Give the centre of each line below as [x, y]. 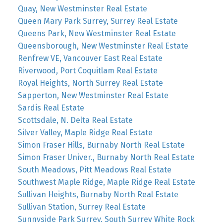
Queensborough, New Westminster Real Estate [103, 46]
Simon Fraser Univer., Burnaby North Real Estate [106, 157]
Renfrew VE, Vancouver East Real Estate [90, 58]
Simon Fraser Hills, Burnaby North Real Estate [101, 145]
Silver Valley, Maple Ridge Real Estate [85, 132]
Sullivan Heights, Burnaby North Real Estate [98, 194]
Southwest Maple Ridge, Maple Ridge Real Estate [106, 182]
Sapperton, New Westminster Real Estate [93, 95]
